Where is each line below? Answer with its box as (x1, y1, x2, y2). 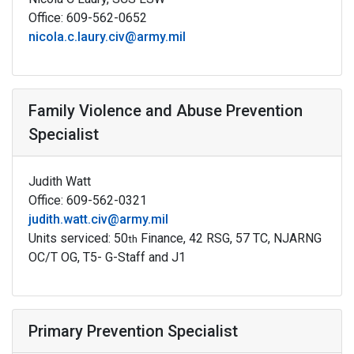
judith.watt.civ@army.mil (28, 212, 168, 227)
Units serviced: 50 (28, 231, 128, 246)
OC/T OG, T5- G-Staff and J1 (28, 250, 186, 265)
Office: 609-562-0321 (28, 193, 147, 208)
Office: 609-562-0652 (28, 10, 147, 25)
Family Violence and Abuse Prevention (28, 101, 303, 120)
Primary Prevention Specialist (28, 322, 238, 341)
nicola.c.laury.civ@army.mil (28, 29, 186, 44)
